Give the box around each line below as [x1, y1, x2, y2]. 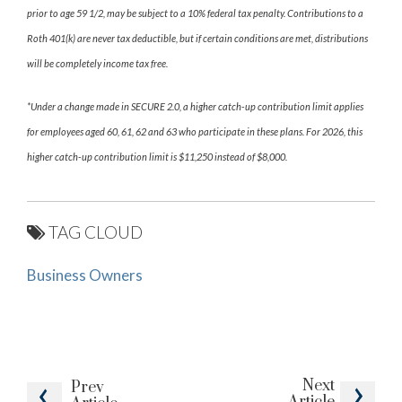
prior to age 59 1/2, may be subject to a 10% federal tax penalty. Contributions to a [27, 6, 363, 19]
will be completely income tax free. [27, 57, 168, 69]
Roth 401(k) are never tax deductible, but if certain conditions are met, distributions [27, 31, 368, 44]
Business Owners [27, 265, 143, 284]
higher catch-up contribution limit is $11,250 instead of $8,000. [27, 150, 287, 162]
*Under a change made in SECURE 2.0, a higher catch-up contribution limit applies [27, 100, 363, 112]
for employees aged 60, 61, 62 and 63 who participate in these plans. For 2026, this [27, 125, 363, 137]
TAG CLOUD [48, 221, 143, 242]
